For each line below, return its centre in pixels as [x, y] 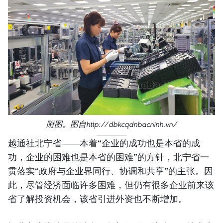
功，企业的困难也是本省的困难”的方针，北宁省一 [109, 157]
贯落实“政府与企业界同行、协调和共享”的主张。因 [111, 170]
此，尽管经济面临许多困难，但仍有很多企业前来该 [111, 184]
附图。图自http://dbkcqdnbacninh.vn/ [111, 124]
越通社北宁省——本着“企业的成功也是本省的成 [104, 143]
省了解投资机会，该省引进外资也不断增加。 [98, 198]
